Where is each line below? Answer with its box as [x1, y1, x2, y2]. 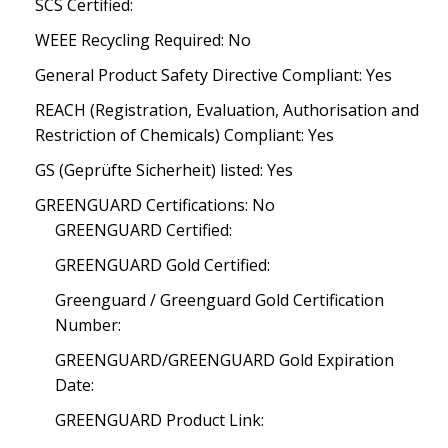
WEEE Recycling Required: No [35, 29, 251, 51]
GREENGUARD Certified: [55, 219, 232, 241]
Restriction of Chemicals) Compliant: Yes [35, 124, 334, 146]
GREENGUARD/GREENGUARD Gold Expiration [55, 349, 394, 371]
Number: [55, 314, 121, 336]
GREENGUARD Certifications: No [35, 194, 275, 216]
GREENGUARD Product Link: [55, 409, 264, 431]
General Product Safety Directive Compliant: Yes [35, 64, 392, 86]
